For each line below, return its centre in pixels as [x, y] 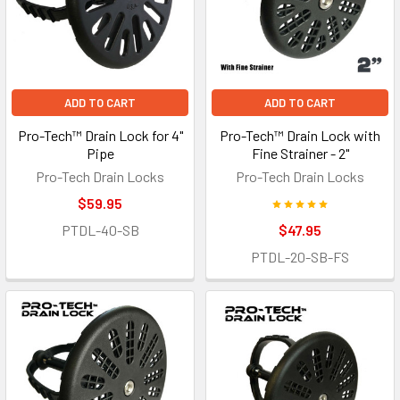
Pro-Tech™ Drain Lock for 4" [100, 136]
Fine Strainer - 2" [300, 154]
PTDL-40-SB [100, 230]
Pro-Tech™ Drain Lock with [300, 136]
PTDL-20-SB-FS [300, 257]
